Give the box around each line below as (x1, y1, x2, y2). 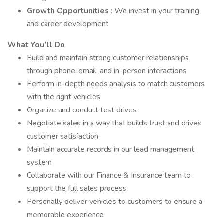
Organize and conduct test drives (27, 105, 137, 115)
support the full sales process (27, 183, 126, 194)
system (27, 157, 52, 168)
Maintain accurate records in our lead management (27, 144, 194, 155)
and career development (27, 18, 108, 29)
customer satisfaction (27, 131, 98, 141)
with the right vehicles (27, 92, 100, 102)
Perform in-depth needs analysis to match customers (27, 78, 205, 89)
